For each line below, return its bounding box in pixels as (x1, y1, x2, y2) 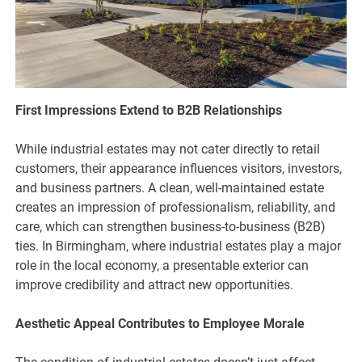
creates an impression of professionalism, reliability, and (15, 200, 336, 216)
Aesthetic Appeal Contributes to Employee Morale (15, 316, 305, 332)
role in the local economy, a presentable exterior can (15, 258, 309, 274)
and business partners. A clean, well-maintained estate (15, 180, 325, 196)
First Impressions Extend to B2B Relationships (15, 103, 283, 119)
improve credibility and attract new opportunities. (15, 277, 294, 293)
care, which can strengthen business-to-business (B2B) (15, 219, 326, 235)
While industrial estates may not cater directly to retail (15, 141, 321, 158)
